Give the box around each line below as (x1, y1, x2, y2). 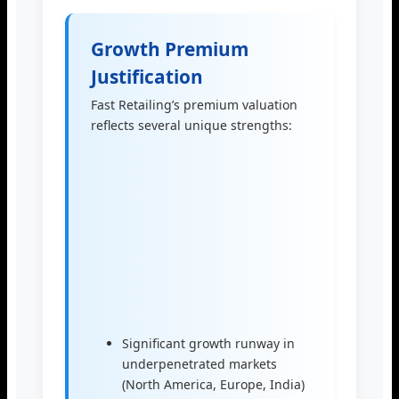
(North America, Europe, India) (122, 376, 305, 394)
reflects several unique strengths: (91, 117, 292, 134)
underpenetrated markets (122, 355, 277, 373)
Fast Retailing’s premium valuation (91, 96, 297, 114)
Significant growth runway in (122, 335, 295, 353)
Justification (91, 64, 203, 90)
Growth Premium (91, 37, 248, 62)
